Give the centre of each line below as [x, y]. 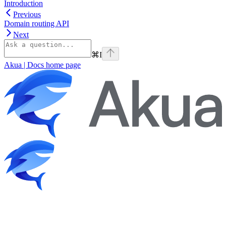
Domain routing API [37, 23]
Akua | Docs [24, 65]
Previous [27, 14]
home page [62, 65]
